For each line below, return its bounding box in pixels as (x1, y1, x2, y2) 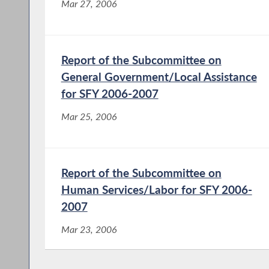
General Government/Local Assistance (61, 69, 257, 83)
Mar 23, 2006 (61, 223, 117, 235)
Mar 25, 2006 (61, 110, 117, 122)
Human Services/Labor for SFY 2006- (61, 182, 252, 196)
